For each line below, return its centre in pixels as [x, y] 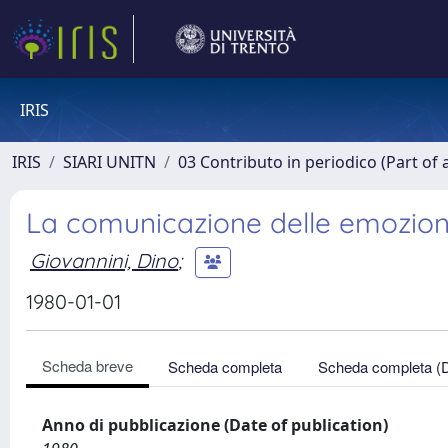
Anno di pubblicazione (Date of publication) [215, 425]
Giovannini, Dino [104, 260]
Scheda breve [87, 365]
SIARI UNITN [109, 162]
